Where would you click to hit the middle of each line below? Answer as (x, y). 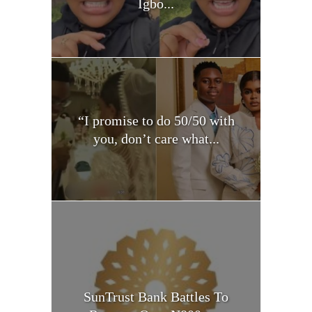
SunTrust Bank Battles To (156, 297)
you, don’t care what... (156, 138)
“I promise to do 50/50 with (156, 120)
